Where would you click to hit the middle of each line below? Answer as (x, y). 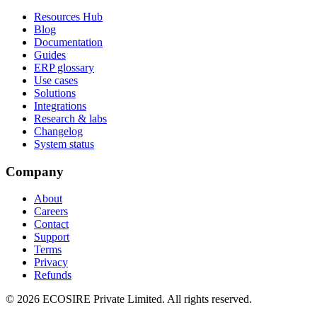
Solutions (55, 93)
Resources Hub (68, 17)
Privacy (51, 263)
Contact (51, 224)
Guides (50, 55)
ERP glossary (64, 68)
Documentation (68, 42)
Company (35, 171)
